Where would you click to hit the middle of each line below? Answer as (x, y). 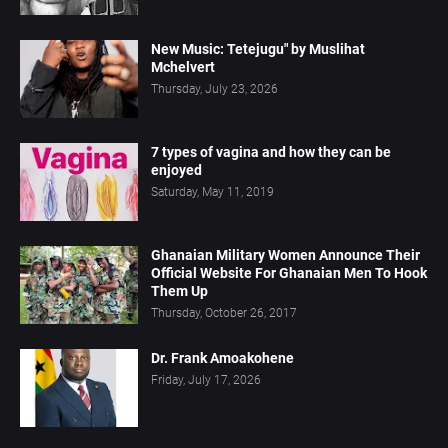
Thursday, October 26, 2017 (224, 313)
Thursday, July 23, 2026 (214, 89)
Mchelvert (183, 67)
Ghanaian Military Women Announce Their (285, 255)
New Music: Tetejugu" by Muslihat (258, 49)
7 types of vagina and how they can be (271, 152)
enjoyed (176, 170)
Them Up (179, 291)
